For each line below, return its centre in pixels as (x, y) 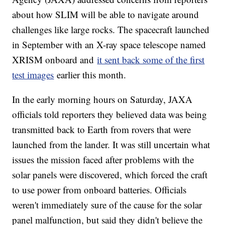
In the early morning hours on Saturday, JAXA (102, 99)
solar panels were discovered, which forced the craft (110, 175)
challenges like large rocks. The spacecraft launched (111, 30)
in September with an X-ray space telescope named (109, 45)
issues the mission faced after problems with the (103, 160)
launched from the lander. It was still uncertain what (111, 145)
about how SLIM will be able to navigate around (106, 15)
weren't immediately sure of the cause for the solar (107, 205)
